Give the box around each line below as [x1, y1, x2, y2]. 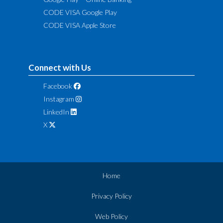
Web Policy [95, 212, 128, 221]
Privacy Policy [91, 191, 132, 200]
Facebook [43, 81, 73, 90]
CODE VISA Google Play [43, 7, 117, 16]
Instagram [43, 94, 75, 103]
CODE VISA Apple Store [43, 20, 116, 29]
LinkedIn [43, 107, 70, 116]
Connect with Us [28, 62, 92, 73]
